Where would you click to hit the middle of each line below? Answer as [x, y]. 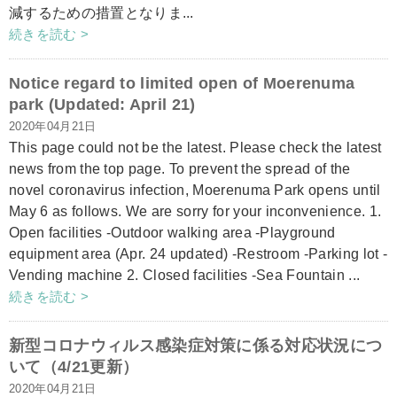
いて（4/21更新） [74, 367]
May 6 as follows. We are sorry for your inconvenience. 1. [195, 211]
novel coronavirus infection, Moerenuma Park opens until [195, 190]
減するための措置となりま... [101, 13]
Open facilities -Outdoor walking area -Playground [172, 233]
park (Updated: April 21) [102, 105]
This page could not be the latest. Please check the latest [195, 148]
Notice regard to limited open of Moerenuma [182, 83]
